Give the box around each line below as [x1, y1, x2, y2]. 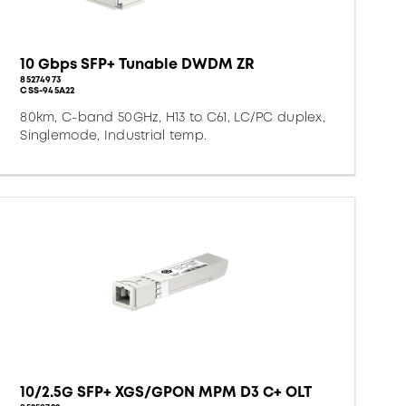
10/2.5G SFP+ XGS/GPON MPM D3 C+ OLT [20, 382, 313, 402]
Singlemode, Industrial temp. [20, 126, 208, 144]
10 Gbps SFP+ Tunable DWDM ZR [20, 53, 256, 74]
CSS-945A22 [20, 83, 75, 97]
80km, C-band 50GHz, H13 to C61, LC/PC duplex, [20, 108, 325, 126]
